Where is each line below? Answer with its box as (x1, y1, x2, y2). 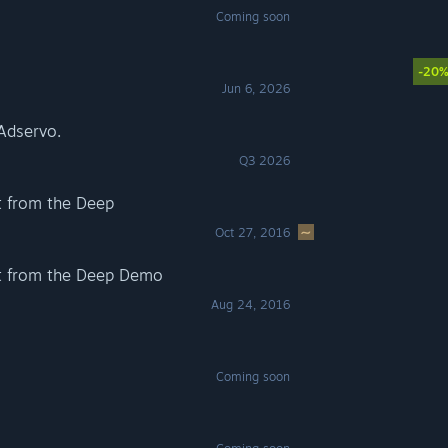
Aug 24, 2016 (211, 297, 291, 312)
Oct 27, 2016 (215, 225, 291, 240)
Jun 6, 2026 (222, 81, 291, 96)
